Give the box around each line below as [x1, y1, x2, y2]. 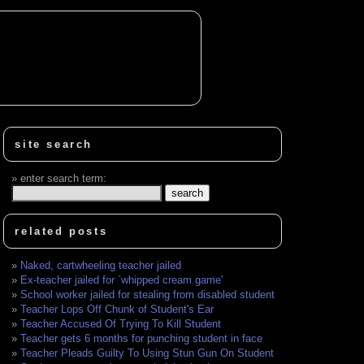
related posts [15, 225, 108, 238]
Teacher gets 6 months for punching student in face [20, 332, 263, 345]
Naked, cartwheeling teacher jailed [20, 259, 182, 272]
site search [15, 138, 93, 151]
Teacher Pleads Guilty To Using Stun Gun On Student [20, 347, 275, 360]
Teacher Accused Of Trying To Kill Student [20, 318, 222, 331]
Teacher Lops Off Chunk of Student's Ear [20, 303, 214, 316]
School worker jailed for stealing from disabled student [20, 288, 275, 301]
